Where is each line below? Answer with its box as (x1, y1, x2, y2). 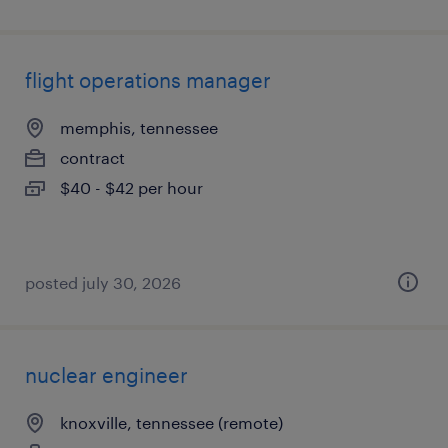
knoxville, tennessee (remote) (60, 413, 283, 432)
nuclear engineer (25, 363, 188, 387)
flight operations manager (25, 68, 271, 92)
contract (60, 148, 125, 167)
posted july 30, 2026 (25, 273, 181, 292)
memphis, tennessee (60, 118, 218, 137)
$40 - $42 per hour (60, 178, 203, 197)
